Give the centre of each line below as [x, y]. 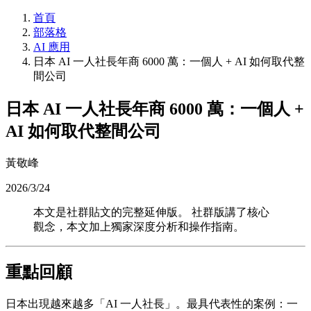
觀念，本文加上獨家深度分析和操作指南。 [139, 226]
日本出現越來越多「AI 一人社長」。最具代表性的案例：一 [152, 303]
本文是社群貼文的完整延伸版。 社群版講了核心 [151, 212]
